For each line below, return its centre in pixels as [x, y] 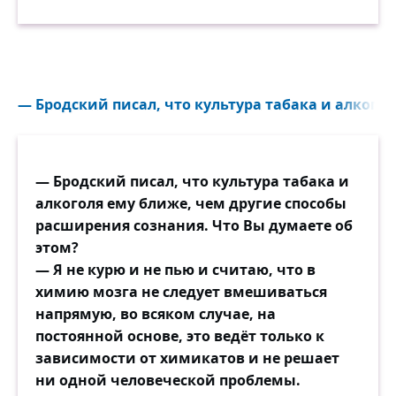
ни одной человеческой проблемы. [168, 381]
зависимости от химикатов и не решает [187, 358]
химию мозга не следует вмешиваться [181, 292]
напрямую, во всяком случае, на [156, 314]
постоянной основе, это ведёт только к [180, 336]
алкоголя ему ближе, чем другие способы [191, 204]
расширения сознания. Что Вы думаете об [194, 226]
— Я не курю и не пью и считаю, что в [175, 270]
